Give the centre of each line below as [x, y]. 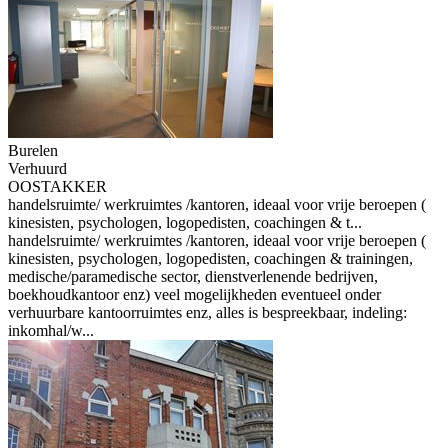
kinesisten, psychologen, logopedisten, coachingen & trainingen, [210, 258]
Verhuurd [37, 168]
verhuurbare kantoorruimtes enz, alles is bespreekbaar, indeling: [207, 312]
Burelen [33, 150]
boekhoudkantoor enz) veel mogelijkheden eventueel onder [194, 294]
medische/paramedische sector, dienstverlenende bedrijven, [193, 276]
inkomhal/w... [51, 330]
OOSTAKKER [57, 186]
